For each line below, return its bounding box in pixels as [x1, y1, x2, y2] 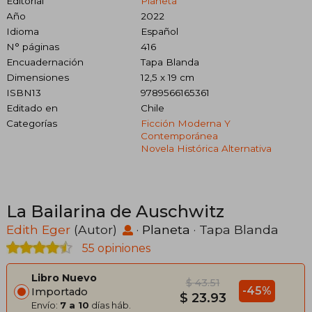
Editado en [6, 102, 58, 114]
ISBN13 [6, 87, 41, 99]
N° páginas [6, 41, 59, 53]
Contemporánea [140, 130, 218, 142]
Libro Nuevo [31, 272, 97, 285]
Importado [31, 286, 88, 299]
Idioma [6, 26, 39, 38]
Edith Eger [6, 222, 70, 237]
